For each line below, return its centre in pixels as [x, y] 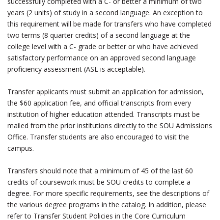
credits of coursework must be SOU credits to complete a [99, 182]
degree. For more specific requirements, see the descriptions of [108, 193]
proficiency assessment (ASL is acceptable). [76, 69]
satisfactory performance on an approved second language [102, 58]
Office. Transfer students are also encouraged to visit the [98, 137]
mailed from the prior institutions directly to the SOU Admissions [110, 125]
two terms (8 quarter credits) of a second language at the [99, 35]
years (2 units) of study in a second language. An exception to [105, 13]
